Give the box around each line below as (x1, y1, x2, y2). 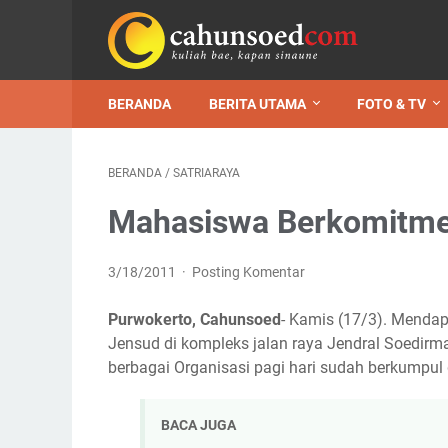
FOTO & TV (357, 96, 426, 112)
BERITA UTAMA (209, 96, 306, 112)
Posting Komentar (192, 264, 306, 280)
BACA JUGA (161, 417, 236, 434)
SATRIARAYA (173, 166, 240, 180)
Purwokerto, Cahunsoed (108, 310, 281, 329)
